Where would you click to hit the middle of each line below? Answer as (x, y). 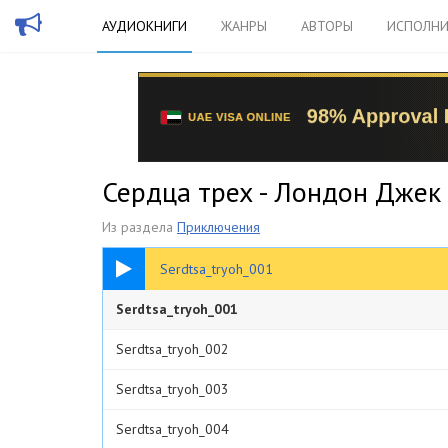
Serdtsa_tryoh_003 (172, 389)
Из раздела (139, 227)
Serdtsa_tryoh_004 (172, 429)
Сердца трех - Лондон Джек (271, 191)
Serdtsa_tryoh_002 (172, 349)
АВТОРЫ (327, 26)
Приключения (218, 227)
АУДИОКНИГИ (144, 26)
